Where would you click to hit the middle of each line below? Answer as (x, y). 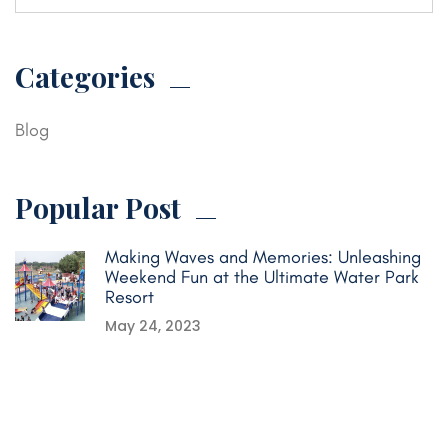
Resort (129, 297)
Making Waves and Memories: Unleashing (263, 257)
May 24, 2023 (153, 326)
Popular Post (98, 207)
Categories (85, 76)
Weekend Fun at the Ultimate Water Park (262, 277)
